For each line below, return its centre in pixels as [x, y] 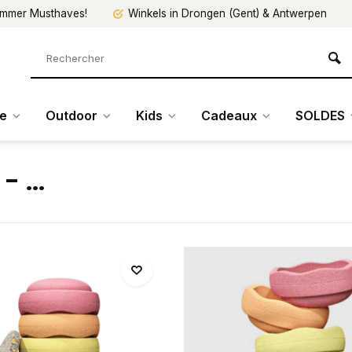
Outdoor [71, 115]
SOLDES [320, 115]
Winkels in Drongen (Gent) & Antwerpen [227, 13]
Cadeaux [229, 115]
